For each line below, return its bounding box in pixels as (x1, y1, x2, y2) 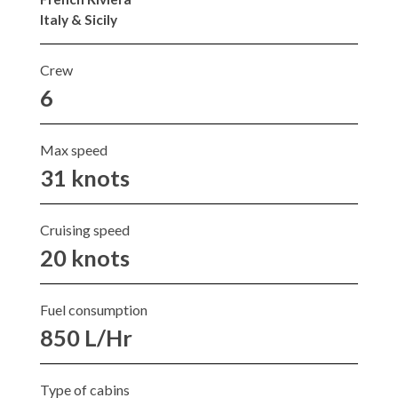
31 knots (40, 163, 130, 191)
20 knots (40, 243, 130, 271)
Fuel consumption (40, 300, 147, 318)
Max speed (40, 140, 107, 158)
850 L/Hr (40, 323, 132, 351)
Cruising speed (40, 220, 130, 238)
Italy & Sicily (40, 11, 117, 28)
